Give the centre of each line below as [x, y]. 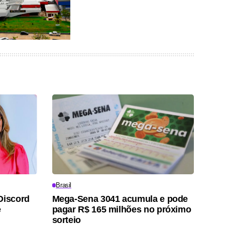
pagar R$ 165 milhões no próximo [122, 209]
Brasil [64, 185]
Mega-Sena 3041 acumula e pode [120, 199]
